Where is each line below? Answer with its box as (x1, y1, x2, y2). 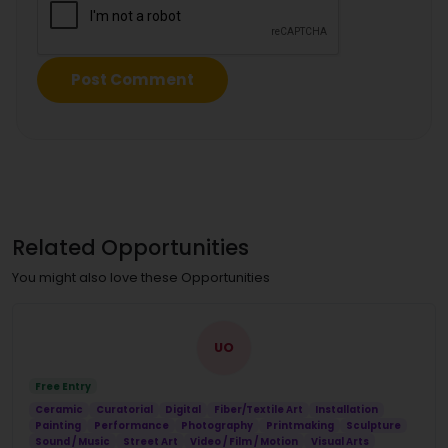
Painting (35, 419, 82, 433)
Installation (315, 403, 379, 417)
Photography (181, 419, 254, 433)
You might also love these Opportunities (12, 268, 270, 286)
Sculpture (346, 419, 402, 433)
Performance (93, 419, 169, 433)
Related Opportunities (12, 232, 249, 262)
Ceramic (35, 403, 84, 417)
